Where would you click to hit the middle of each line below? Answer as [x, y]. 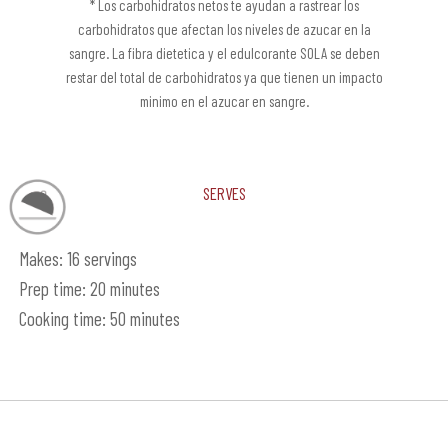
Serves [224, 190]
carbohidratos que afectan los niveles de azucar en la [224, 29]
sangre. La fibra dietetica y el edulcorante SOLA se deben [224, 53]
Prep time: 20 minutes [89, 289]
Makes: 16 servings [77, 259]
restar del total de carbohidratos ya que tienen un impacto [224, 77]
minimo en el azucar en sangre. [224, 101]
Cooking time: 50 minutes [99, 319]
